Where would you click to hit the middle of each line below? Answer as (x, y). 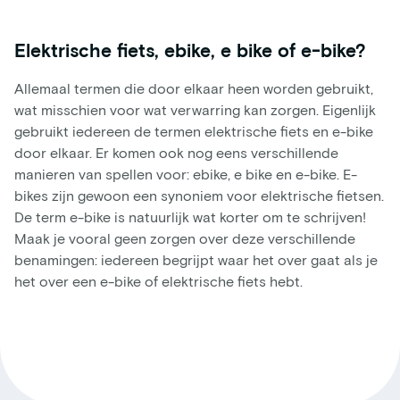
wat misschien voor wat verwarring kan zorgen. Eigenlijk (195, 109)
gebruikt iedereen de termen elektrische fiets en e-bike (194, 130)
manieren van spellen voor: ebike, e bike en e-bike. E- (186, 173)
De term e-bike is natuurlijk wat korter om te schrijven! (190, 216)
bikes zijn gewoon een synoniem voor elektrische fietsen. (199, 195)
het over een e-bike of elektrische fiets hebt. (158, 280)
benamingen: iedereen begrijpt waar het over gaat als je (196, 259)
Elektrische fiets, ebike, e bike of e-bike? (190, 49)
